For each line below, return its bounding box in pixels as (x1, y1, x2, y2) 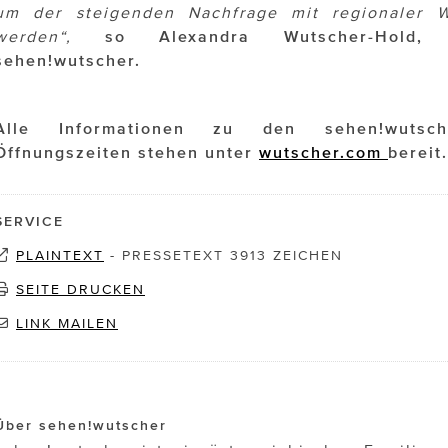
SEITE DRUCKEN (16, 282, 145, 298)
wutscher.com (259, 143, 388, 162)
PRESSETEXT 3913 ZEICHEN (122, 248, 343, 264)
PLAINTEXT (16, 248, 104, 264)
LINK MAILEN (16, 316, 118, 332)
